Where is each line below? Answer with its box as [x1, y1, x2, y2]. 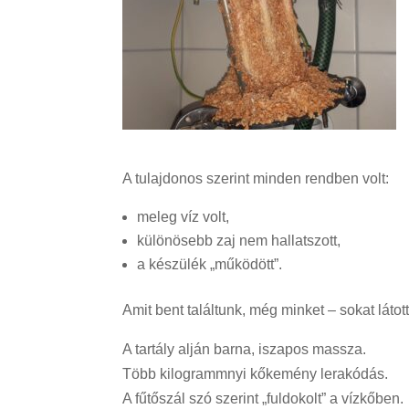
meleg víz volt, [137, 208, 230, 225]
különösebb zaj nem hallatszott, [137, 232, 341, 248]
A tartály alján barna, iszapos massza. [122, 341, 367, 357]
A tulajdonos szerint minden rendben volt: [122, 170, 390, 186]
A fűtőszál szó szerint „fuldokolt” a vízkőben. [122, 390, 404, 406]
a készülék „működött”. [137, 256, 283, 272]
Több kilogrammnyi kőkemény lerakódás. [122, 365, 389, 382]
